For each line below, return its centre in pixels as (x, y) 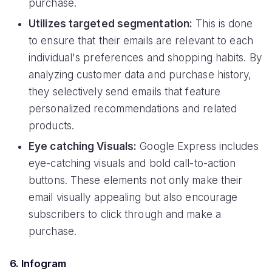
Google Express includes (198, 147)
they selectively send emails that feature (125, 92)
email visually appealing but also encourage (133, 198)
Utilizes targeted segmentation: (111, 24)
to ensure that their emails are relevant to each (141, 41)
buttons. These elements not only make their (136, 181)
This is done (223, 24)
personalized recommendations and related (133, 109)
